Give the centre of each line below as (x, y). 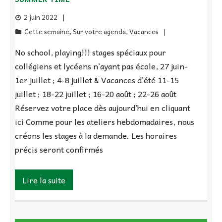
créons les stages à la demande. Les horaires (96, 136)
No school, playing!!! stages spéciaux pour (90, 52)
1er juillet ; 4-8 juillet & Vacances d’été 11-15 (97, 80)
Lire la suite (44, 180)
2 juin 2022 (41, 17)
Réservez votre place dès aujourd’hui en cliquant (103, 108)
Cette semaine (47, 32)
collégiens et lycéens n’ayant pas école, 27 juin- (101, 66)
